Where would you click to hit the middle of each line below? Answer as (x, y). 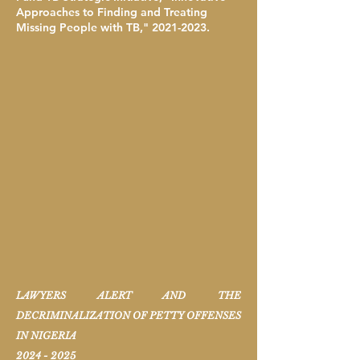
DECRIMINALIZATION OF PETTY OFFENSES (129, 315)
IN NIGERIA (46, 335)
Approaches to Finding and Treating (112, 12)
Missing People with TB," (84, 27)
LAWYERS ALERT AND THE (129, 295)
